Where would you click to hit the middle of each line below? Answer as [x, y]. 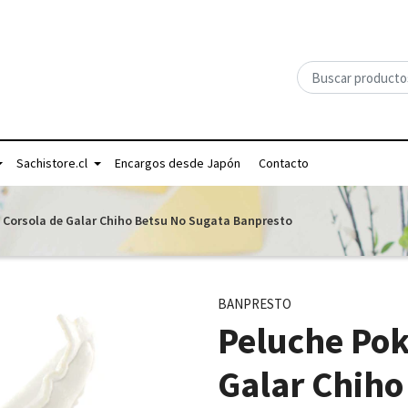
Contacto [284, 163]
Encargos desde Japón [178, 163]
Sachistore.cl [52, 163]
